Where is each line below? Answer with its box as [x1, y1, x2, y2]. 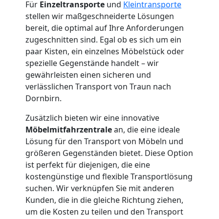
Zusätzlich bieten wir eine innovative [25, 112, 159, 123]
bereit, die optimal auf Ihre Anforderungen [25, 22, 184, 33]
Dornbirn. [25, 92, 62, 104]
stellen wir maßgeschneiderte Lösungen [25, 10, 174, 22]
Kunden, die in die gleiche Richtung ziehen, [25, 194, 183, 205]
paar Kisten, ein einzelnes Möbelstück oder [25, 45, 184, 57]
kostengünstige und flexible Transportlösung [25, 171, 193, 182]
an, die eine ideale [114, 124, 180, 135]
